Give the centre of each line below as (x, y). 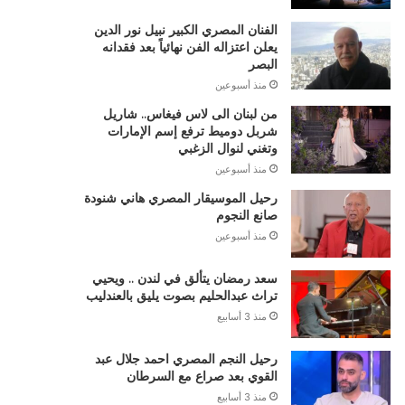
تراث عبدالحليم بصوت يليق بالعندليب (181, 296)
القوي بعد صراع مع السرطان (202, 376)
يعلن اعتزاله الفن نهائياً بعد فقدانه (189, 47)
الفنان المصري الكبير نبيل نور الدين (185, 30)
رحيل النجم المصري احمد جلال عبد (186, 359)
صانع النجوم (246, 215)
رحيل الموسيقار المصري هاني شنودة (180, 198)
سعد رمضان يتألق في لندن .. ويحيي (184, 278)
